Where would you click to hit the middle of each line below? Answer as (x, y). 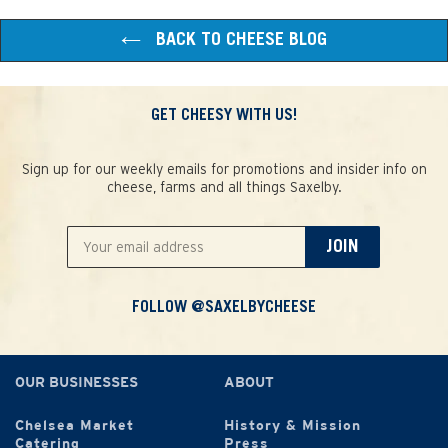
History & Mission (292, 426)
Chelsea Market (74, 426)
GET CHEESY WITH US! (224, 115)
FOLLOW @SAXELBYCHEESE (224, 307)
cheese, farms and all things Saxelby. (224, 187)
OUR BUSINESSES (76, 383)
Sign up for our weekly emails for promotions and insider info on (224, 169)
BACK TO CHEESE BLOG (239, 40)
